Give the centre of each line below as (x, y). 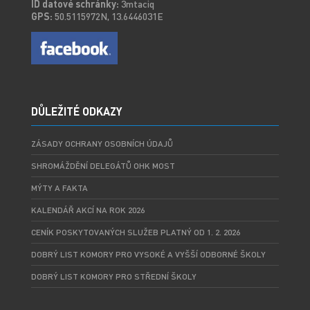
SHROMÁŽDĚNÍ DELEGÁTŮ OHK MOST (103, 166)
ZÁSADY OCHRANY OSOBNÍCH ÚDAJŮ (102, 144)
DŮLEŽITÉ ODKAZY (76, 111)
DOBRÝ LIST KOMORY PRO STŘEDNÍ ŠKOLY (113, 277)
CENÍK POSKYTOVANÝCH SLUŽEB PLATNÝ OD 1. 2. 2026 (135, 232)
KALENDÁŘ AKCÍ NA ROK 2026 (88, 210)
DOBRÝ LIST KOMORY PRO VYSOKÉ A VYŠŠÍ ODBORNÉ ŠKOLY (148, 255)
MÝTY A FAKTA (59, 188)
